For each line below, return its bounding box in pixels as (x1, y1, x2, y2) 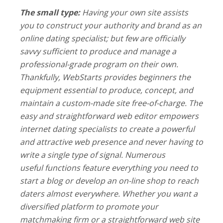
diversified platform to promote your (20, 201, 158, 212)
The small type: (20, 6, 80, 18)
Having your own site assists (80, 6, 188, 18)
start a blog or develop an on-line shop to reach (20, 175, 199, 186)
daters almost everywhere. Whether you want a (20, 188, 198, 199)
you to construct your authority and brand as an (20, 19, 202, 31)
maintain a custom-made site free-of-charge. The (20, 97, 203, 109)
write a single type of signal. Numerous (20, 149, 165, 160)
